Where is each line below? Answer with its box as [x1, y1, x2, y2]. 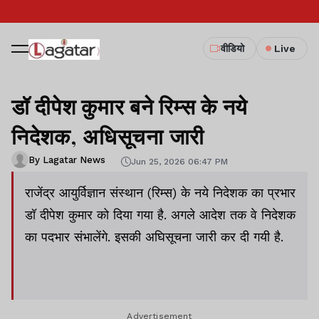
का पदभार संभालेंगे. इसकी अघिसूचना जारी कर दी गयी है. [25, 229, 283, 244]
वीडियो [221, 43, 244, 54]
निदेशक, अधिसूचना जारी [11, 122, 205, 150]
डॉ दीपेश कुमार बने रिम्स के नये [11, 92, 249, 120]
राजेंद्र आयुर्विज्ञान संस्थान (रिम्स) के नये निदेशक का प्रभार [25, 185, 296, 200]
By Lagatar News [28, 154, 105, 165]
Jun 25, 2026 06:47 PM [131, 156, 228, 167]
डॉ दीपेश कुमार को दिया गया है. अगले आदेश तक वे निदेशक [25, 207, 296, 222]
